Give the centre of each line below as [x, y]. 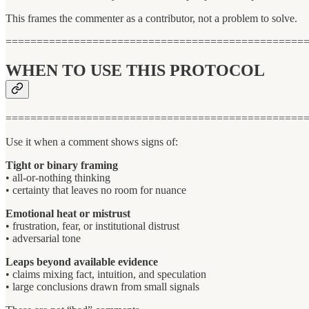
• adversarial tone [43, 239]
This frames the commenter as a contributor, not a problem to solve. [151, 18]
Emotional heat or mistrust [68, 214]
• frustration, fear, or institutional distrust [92, 226]
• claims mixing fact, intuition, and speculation [106, 275]
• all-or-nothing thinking [58, 178]
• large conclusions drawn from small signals [102, 287]
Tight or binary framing [62, 166]
